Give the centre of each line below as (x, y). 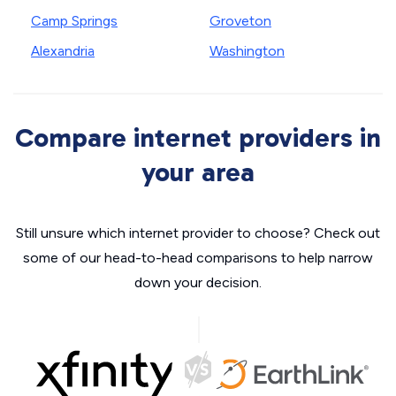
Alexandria (63, 51)
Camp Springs (74, 21)
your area (198, 173)
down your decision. (198, 283)
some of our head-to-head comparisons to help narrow (198, 258)
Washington (247, 51)
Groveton (240, 21)
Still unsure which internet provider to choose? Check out (198, 233)
